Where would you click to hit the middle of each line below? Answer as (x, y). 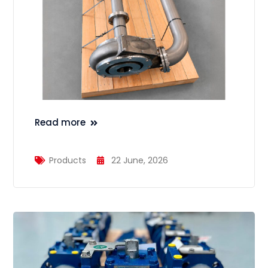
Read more (60, 123)
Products (68, 161)
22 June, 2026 (140, 161)
